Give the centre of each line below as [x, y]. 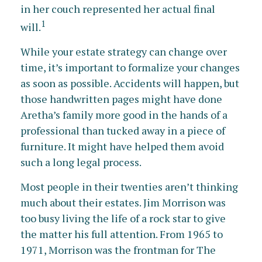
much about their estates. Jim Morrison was [123, 202]
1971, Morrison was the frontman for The [118, 250]
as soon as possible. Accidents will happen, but [130, 83]
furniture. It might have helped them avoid [122, 146]
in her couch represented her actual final [118, 9]
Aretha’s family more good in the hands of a [124, 115]
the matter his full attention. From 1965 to [122, 234]
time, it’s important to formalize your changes [130, 67]
